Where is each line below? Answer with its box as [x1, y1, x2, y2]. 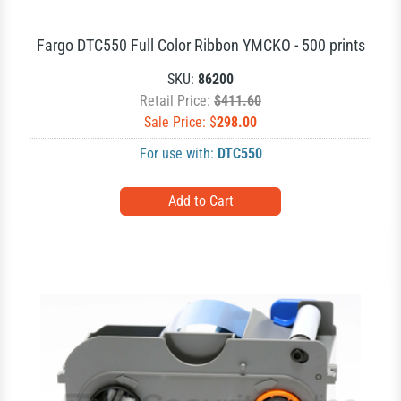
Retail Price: [140, 92, 214, 109]
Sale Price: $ [144, 114, 217, 131]
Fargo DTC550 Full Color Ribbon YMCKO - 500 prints [36, 36, 365, 55]
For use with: [139, 145, 218, 162]
